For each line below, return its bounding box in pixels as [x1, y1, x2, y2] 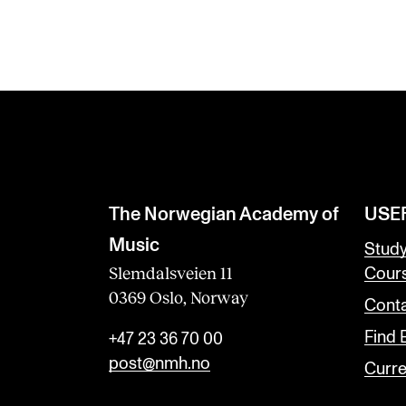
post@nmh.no [109, 354, 210, 372]
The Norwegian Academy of [109, 206, 339, 225]
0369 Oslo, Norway [109, 287, 248, 308]
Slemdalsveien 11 [109, 263, 233, 284]
